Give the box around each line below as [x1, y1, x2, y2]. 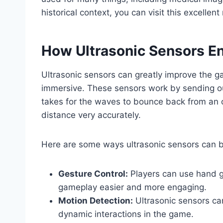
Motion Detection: [58, 196, 133, 206]
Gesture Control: [58, 169, 128, 179]
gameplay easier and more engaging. [58, 182, 207, 193]
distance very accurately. [41, 110, 141, 120]
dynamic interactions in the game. [58, 209, 194, 220]
